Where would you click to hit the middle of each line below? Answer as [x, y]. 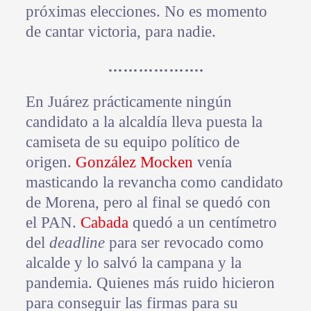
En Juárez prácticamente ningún [128, 102]
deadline [77, 243]
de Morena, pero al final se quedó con [148, 203]
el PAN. [53, 223]
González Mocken [134, 162]
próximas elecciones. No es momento [146, 12]
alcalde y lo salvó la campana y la [133, 263]
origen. [50, 162]
